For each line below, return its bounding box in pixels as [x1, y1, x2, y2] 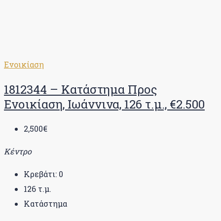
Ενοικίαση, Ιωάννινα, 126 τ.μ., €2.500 [4, 96, 205, 112]
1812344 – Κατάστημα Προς [4, 81, 157, 97]
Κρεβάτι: [24, 168, 57, 179]
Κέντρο [4, 146, 32, 156]
